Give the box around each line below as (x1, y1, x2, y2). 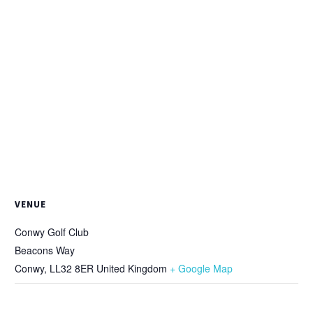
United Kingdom (96, 261, 167, 275)
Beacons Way (15, 242, 75, 257)
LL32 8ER (50, 261, 94, 275)
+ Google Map (170, 261, 233, 275)
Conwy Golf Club (15, 224, 89, 239)
